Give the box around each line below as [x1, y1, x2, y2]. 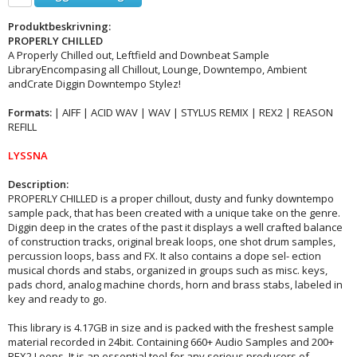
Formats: [8, 104, 52, 120]
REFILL [8, 119, 37, 134]
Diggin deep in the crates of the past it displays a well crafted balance [8, 219, 343, 234]
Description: [8, 176, 69, 191]
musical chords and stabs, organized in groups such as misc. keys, [8, 262, 328, 277]
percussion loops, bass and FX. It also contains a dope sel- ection [8, 248, 321, 263]
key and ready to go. [8, 291, 107, 306]
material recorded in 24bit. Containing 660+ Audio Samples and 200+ [8, 334, 334, 349]
